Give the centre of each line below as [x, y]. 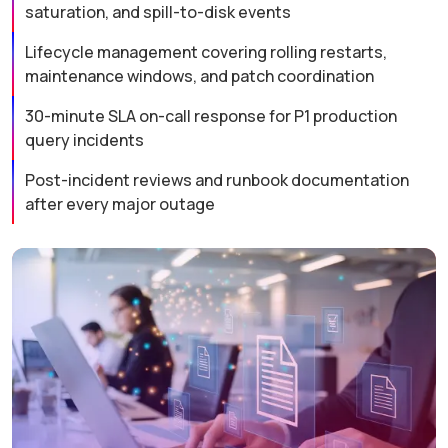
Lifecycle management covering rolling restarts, [205, 52]
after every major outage [119, 204]
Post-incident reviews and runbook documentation [216, 180]
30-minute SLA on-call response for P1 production [210, 116]
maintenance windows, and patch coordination [199, 76]
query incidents [84, 140]
